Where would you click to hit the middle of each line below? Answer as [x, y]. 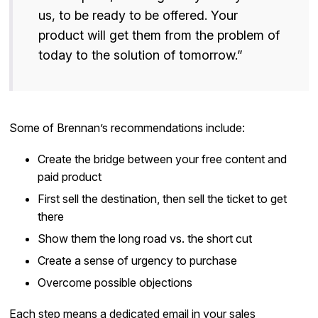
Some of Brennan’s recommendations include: [127, 128]
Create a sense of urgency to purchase [138, 261]
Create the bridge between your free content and [163, 159]
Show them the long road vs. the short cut [145, 239]
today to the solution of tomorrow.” [141, 55]
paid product [70, 177]
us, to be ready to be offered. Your [138, 16]
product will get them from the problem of [159, 35]
